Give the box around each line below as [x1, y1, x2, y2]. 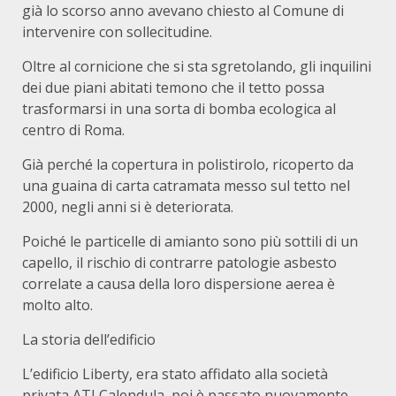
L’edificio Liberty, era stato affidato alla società [22, 364, 328, 384]
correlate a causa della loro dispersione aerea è [22, 274, 335, 293]
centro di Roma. [22, 120, 125, 140]
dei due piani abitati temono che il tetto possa [22, 78, 324, 97]
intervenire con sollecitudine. [22, 22, 212, 42]
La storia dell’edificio [22, 330, 156, 349]
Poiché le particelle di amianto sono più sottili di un [22, 232, 358, 251]
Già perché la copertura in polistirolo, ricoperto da [22, 155, 354, 174]
